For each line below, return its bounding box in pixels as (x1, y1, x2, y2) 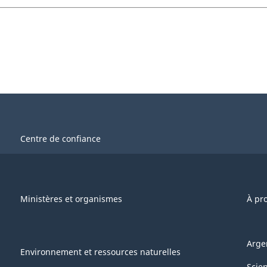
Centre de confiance (20, 133, 101, 145)
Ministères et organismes (20, 193, 122, 205)
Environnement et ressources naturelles (20, 246, 181, 257)
